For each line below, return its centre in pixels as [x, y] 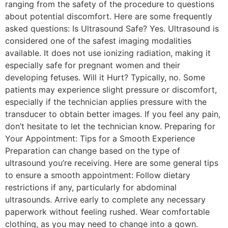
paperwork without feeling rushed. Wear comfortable [107, 212]
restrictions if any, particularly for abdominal [91, 187]
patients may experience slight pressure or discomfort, [111, 90]
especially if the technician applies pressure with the [106, 102]
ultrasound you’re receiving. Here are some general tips [112, 163]
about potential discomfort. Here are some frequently [109, 16]
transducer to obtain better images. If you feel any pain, [113, 114]
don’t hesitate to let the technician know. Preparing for [110, 126]
